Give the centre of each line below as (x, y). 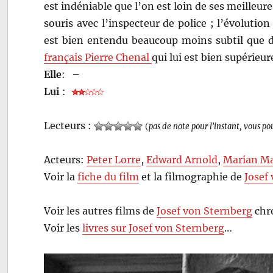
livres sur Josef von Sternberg (154, 228)
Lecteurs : (69, 125)
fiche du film (108, 176)
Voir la (61, 176)
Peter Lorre (114, 159)
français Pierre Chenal (98, 57)
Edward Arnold (182, 159)
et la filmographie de (192, 176)
